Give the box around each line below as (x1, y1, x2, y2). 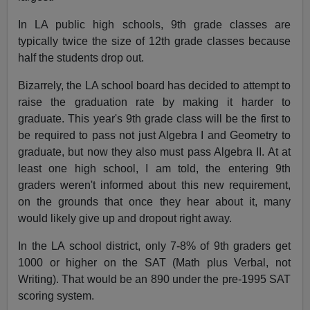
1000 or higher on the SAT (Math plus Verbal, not (18, 257, 291, 269)
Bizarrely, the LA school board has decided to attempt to (18, 80, 291, 92)
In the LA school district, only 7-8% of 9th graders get (18, 240, 291, 253)
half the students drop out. (18, 52, 145, 64)
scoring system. (18, 290, 95, 302)
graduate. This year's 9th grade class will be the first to (18, 113, 291, 125)
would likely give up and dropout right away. (18, 212, 232, 225)
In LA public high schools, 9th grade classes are (18, 19, 291, 31)
